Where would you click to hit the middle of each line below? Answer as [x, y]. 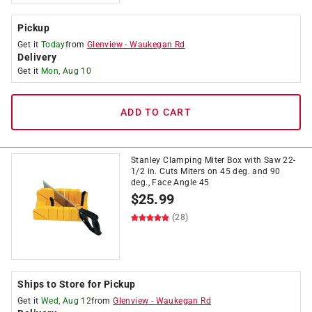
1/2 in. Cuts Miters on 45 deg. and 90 [206, 171]
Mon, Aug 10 [66, 71]
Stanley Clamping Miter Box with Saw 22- [213, 160]
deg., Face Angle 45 [170, 182]
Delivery [37, 57]
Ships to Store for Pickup [77, 284]
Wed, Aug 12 [66, 301]
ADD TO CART [156, 112]
